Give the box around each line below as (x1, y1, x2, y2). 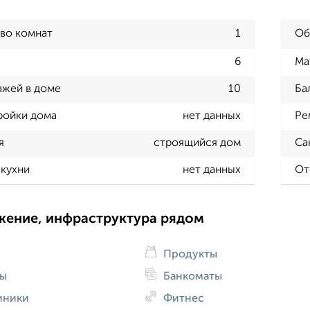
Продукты (160, 248, 217, 260)
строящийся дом (153, 138, 241, 149)
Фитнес (160, 293, 204, 304)
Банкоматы (160, 271, 222, 282)
